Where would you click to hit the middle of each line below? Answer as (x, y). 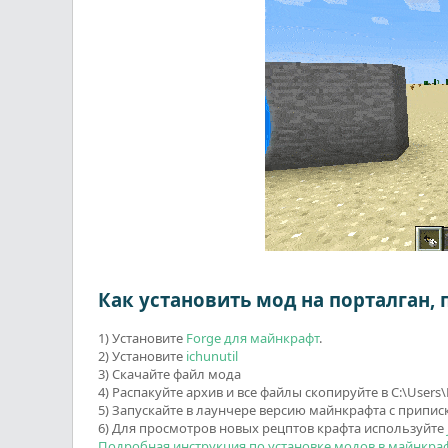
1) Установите (142, 338)
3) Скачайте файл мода (169, 374)
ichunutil (212, 356)
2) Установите (142, 356)
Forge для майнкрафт (252, 338)
